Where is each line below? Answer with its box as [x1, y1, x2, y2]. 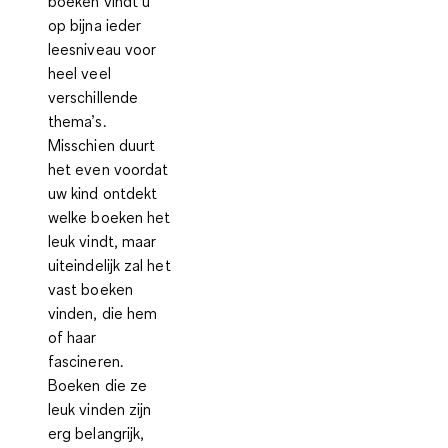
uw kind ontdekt [48, 182, 158, 203]
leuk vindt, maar [48, 230, 157, 251]
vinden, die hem [48, 302, 158, 323]
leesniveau [48, 38, 121, 59]
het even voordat [48, 158, 169, 179]
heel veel [48, 62, 111, 83]
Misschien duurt [48, 134, 156, 155]
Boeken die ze [48, 374, 148, 395]
